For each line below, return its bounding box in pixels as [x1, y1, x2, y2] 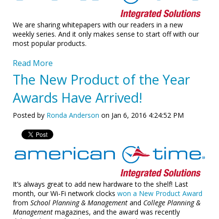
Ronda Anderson [46, 110, 100, 120]
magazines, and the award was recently [55, 207, 180, 217]
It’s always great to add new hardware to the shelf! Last [13, 179, 189, 189]
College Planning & [143, 197, 201, 207]
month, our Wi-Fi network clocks [13, 188, 118, 198]
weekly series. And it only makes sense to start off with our [13, 29, 199, 39]
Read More [13, 58, 53, 69]
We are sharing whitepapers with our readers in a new [13, 20, 183, 30]
